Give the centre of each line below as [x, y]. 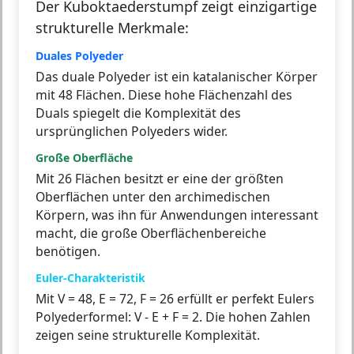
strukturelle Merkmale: [112, 28]
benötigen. [68, 252]
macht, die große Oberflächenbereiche [151, 233]
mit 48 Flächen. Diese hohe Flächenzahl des [164, 95]
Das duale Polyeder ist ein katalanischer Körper [177, 77]
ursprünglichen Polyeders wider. [132, 132]
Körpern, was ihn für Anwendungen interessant [177, 215]
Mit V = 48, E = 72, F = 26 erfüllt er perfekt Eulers [175, 299]
